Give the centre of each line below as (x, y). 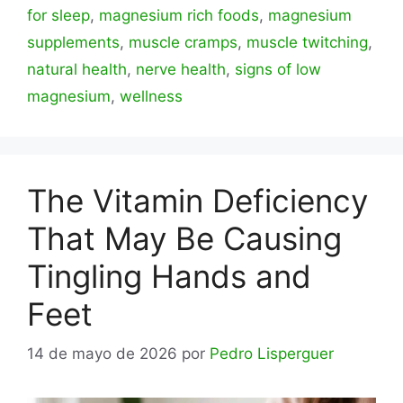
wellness (151, 96)
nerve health (181, 69)
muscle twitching (307, 42)
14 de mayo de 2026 (102, 354)
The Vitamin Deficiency (197, 200)
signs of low (278, 69)
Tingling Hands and (169, 276)
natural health (77, 69)
